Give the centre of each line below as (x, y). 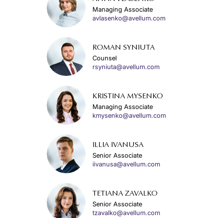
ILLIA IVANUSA (118, 145)
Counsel (105, 58)
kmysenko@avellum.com (129, 115)
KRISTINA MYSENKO (128, 97)
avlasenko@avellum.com (129, 18)
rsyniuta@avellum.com (126, 67)
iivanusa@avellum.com (126, 164)
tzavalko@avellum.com (126, 213)
